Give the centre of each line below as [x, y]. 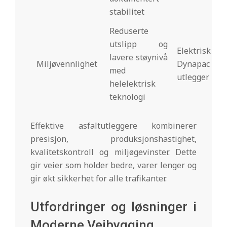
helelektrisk [133, 83]
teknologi [127, 97]
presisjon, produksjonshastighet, [113, 139]
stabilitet [127, 11]
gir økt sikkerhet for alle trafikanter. [99, 178]
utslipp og [139, 44]
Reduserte [129, 31]
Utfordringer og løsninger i [113, 206]
